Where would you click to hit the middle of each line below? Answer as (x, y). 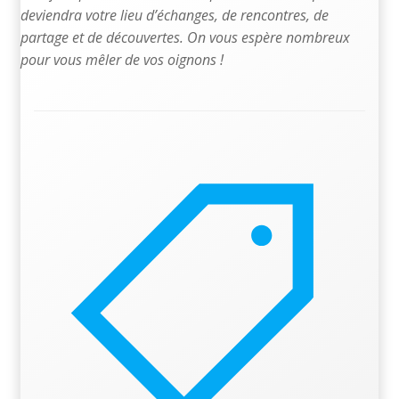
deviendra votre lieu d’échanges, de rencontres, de (175, 16)
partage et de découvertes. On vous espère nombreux (185, 38)
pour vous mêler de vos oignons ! (122, 60)
